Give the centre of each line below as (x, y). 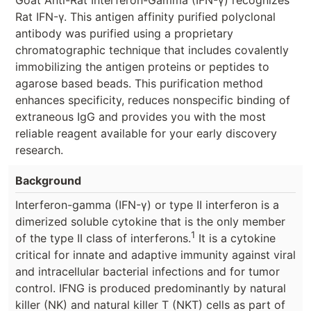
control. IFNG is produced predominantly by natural (151, 288)
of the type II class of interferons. (103, 238)
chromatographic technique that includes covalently (152, 50)
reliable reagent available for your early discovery (146, 133)
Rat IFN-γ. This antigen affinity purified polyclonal (145, 16)
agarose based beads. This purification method (139, 83)
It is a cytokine (235, 238)
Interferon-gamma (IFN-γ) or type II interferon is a (147, 204)
